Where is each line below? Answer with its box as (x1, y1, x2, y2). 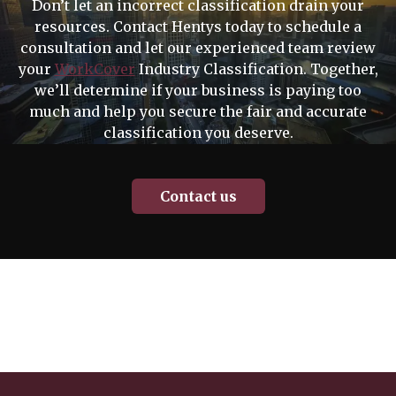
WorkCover (54, 60, 135, 79)
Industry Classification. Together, (134, 60, 378, 79)
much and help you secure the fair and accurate (29, 103, 367, 121)
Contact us (159, 187, 237, 206)
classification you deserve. (103, 124, 293, 142)
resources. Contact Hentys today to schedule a (34, 18, 362, 36)
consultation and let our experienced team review (20, 39, 376, 57)
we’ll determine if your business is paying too (34, 81, 362, 100)
